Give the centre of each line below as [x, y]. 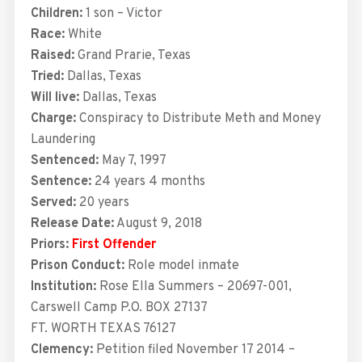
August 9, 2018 [158, 224]
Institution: [63, 287]
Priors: [49, 245]
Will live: [56, 98]
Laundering [63, 140]
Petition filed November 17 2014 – [194, 350]
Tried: [47, 77]
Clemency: [61, 350]
